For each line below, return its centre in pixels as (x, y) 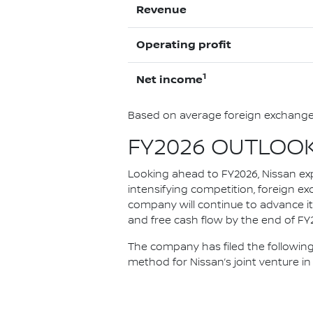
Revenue (161, 10)
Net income (169, 80)
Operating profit (184, 45)
